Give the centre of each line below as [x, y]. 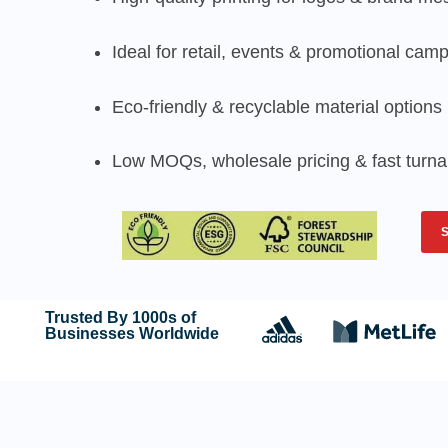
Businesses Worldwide [131, 334]
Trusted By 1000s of [120, 318]
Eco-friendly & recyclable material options [277, 106]
